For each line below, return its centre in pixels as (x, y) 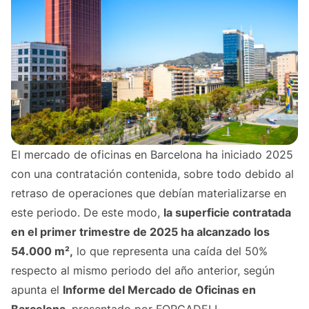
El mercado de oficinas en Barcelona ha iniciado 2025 (152, 155)
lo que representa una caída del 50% (170, 251)
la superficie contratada (227, 213)
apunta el (37, 290)
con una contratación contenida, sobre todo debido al (152, 174)
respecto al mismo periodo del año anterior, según (143, 271)
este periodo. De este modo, (87, 213)
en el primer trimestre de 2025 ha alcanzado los (140, 232)
